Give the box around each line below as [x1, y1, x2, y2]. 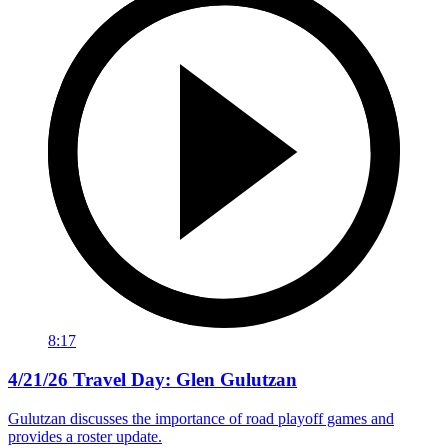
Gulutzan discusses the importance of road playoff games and [8, 409, 394, 427]
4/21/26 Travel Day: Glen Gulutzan [8, 368, 297, 390]
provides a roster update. [8, 427, 162, 445]
